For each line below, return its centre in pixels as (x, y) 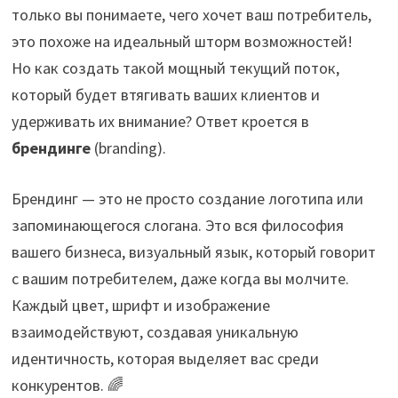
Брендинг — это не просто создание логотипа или (188, 198)
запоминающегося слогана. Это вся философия (178, 225)
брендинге (52, 147)
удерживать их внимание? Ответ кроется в (161, 121)
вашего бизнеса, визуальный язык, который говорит (194, 251)
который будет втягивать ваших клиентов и (166, 94)
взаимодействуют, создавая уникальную (155, 331)
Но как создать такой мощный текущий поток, (176, 68)
